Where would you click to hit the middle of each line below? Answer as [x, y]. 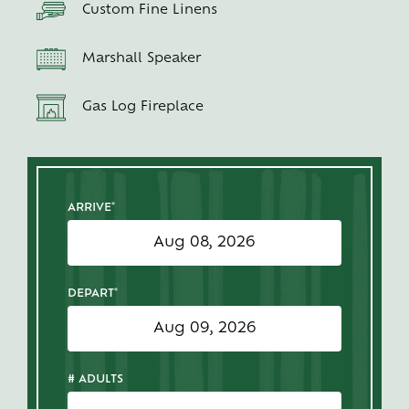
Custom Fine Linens [149, 11]
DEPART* [93, 294]
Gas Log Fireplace [142, 108]
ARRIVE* [91, 208]
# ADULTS [95, 379]
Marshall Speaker [141, 59]
